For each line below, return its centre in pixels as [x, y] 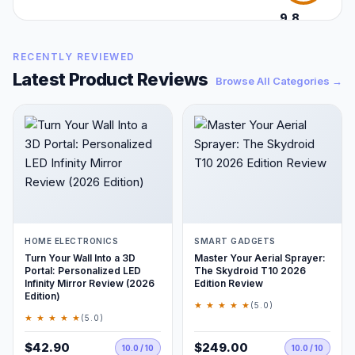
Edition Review [229, 283]
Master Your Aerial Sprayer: [260, 258]
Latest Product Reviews [111, 79]
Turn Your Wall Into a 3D [80, 258]
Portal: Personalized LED [83, 271]
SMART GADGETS [235, 241]
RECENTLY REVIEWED [74, 57]
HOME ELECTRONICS [71, 241]
